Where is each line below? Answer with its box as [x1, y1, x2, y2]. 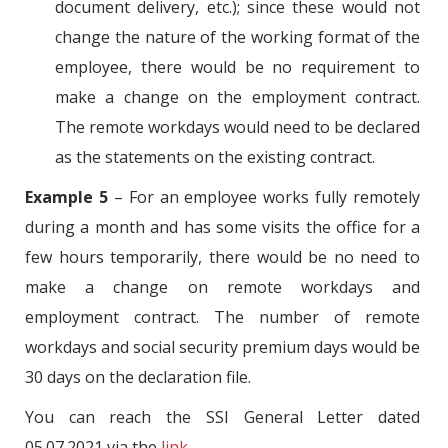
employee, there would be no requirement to [55, 55, 420, 78]
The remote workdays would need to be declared [55, 115, 420, 138]
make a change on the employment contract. [55, 85, 420, 108]
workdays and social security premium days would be [25, 335, 420, 358]
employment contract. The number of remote [25, 305, 420, 328]
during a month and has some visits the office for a [25, 215, 420, 238]
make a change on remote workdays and [25, 275, 420, 298]
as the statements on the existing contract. [55, 145, 375, 168]
